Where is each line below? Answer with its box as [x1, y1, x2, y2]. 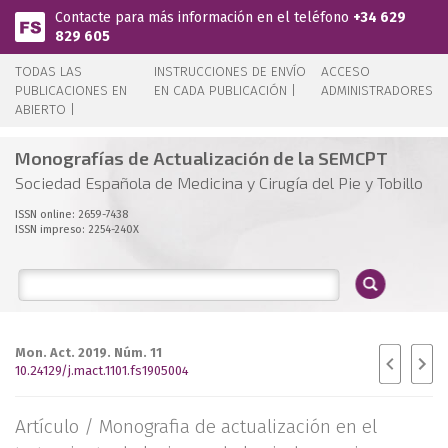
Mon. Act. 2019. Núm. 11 [15, 345, 162, 360]
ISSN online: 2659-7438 [15, 208, 128, 221]
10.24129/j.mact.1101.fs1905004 [15, 363, 189, 378]
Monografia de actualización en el [99, 415, 377, 438]
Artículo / [15, 415, 99, 438]
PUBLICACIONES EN [15, 82, 127, 99]
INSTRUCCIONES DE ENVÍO [154, 63, 307, 80]
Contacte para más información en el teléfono [55, 9, 353, 26]
